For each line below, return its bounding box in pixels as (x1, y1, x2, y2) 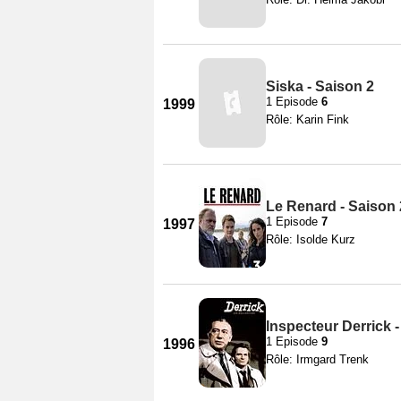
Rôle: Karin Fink (266, 112, 349, 126)
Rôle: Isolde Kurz (266, 232, 355, 246)
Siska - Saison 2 (266, 78, 374, 94)
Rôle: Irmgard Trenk (266, 352, 369, 366)
